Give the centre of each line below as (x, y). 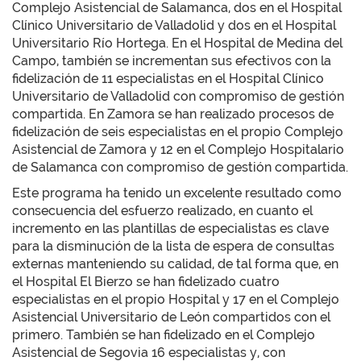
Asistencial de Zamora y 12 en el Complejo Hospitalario (178, 149)
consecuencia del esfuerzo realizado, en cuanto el (162, 211)
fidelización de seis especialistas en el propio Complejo (178, 132)
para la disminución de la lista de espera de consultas (173, 246)
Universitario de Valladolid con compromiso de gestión (178, 96)
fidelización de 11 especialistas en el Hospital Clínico (168, 79)
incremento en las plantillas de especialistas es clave (170, 228)
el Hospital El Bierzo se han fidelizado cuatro (146, 282)
